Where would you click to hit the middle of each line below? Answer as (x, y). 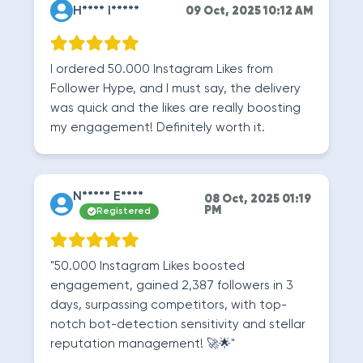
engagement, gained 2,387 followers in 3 (172, 286)
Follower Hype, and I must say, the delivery (175, 89)
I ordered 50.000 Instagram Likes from (162, 69)
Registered (124, 211)
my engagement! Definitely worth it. (158, 128)
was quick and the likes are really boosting (175, 108)
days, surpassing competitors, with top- (169, 305)
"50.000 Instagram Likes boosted (147, 266)
